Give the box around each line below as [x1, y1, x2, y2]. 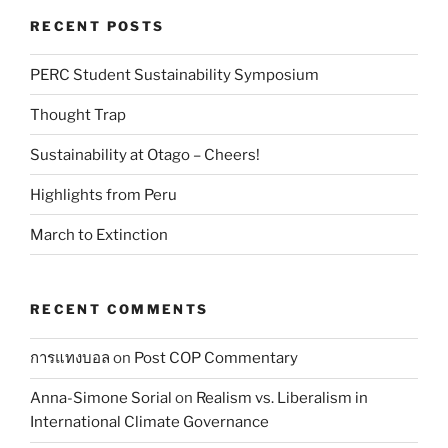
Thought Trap [30, 105, 126, 124]
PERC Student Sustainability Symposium [30, 65, 319, 84]
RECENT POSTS [30, 17, 165, 34]
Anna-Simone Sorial [30, 389, 172, 408]
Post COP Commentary [134, 349, 298, 368]
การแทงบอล [30, 349, 110, 368]
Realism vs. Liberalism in [196, 389, 368, 408]
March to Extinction [30, 225, 168, 244]
